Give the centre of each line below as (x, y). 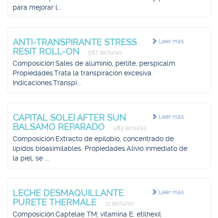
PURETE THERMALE (56, 202)
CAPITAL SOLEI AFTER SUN (69, 118)
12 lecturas (119, 203)
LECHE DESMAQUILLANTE (68, 193)
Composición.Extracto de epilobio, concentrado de (93, 139)
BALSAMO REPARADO (60, 127)
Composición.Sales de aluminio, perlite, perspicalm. (95, 63)
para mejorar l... (37, 7)
